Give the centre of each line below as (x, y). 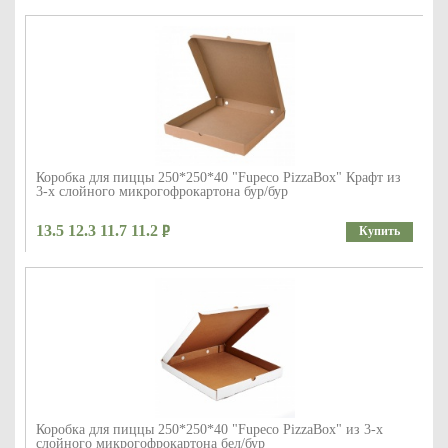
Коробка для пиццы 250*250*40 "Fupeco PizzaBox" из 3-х (209, 430)
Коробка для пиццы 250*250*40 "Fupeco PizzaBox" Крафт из (218, 178)
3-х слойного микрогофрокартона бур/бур (162, 192)
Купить (379, 231)
